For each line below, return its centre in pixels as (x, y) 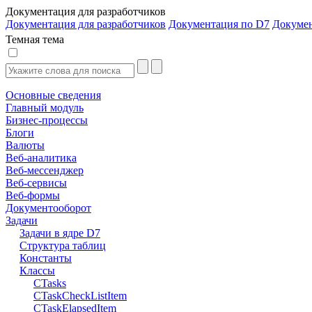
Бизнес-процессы (47, 120)
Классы (37, 271)
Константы (46, 258)
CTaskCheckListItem (80, 296)
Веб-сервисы (36, 183)
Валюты (25, 145)
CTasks (50, 283)
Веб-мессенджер (45, 170)
